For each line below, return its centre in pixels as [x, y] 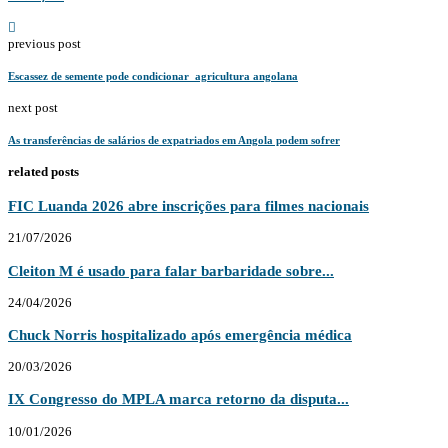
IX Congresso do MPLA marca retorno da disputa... [178, 399]
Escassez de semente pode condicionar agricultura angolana [153, 75]
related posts [43, 171]
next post [33, 107]
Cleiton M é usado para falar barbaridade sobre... [171, 270]
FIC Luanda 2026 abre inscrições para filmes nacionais [188, 206]
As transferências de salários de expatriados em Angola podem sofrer [174, 139]
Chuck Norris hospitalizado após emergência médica [180, 334]
